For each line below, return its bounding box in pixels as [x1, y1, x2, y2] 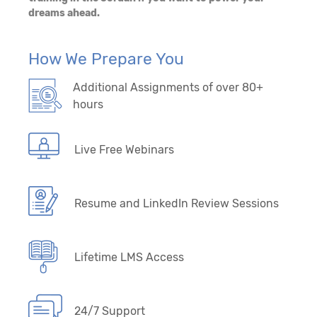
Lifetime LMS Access [74, 250, 184, 264]
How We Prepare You [28, 48, 184, 69]
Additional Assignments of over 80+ [73, 80, 264, 94]
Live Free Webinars [74, 142, 174, 156]
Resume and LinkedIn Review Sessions [74, 196, 279, 210]
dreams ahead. [28, 6, 100, 19]
